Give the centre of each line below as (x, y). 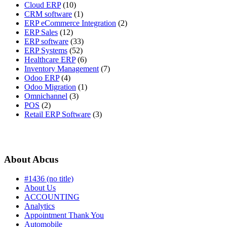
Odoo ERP (42, 78)
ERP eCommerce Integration (70, 23)
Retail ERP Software (58, 114)
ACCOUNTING (52, 197)
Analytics (40, 206)
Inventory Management (62, 68)
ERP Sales (41, 32)
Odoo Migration (50, 87)
